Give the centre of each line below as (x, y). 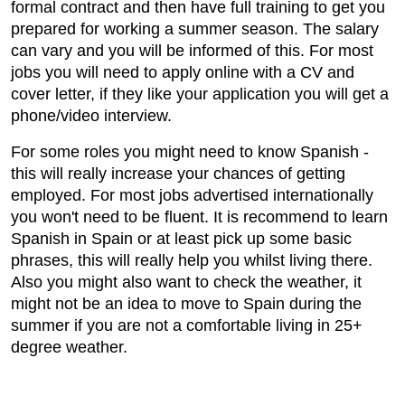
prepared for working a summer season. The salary (195, 29)
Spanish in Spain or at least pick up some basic (181, 239)
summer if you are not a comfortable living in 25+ (187, 326)
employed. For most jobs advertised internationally (192, 196)
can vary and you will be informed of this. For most (192, 51)
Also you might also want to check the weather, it (186, 283)
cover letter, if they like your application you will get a (200, 94)
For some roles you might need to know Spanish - (190, 152)
